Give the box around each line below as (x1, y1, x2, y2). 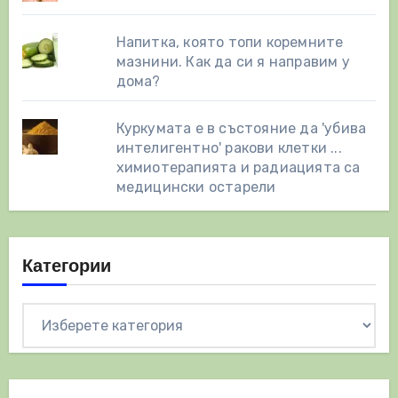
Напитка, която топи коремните (115, 34, 344, 52)
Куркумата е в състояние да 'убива (115, 120, 367, 138)
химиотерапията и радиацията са (115, 159, 361, 177)
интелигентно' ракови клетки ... (115, 139, 342, 157)
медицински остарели (115, 179, 276, 196)
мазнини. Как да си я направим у (115, 53, 350, 71)
